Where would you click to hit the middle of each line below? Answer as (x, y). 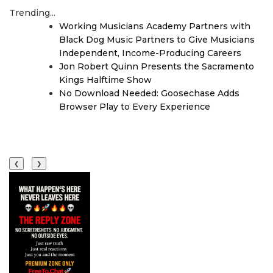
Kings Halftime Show (105, 80)
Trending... (32, 13)
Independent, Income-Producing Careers (150, 53)
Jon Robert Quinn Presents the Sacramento (157, 66)
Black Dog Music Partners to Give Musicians (157, 40)
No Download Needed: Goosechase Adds (149, 93)
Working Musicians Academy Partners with (155, 26)
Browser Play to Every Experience (135, 107)
